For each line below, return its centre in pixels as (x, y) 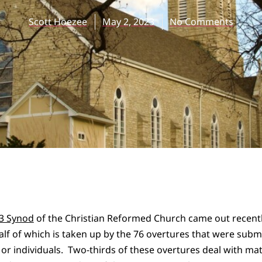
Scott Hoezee (58, 22)
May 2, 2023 (128, 22)
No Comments (201, 22)
